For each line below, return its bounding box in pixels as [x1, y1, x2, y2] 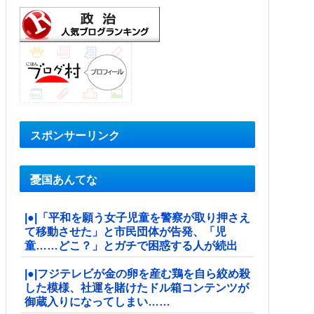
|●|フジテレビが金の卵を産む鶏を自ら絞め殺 [25, 267, 250, 280]
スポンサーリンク [30, 129, 120, 142]
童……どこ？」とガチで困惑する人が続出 [25, 239, 238, 252]
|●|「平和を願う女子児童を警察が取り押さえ [25, 211, 250, 224]
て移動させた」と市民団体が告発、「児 [25, 225, 226, 238]
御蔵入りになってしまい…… [25, 295, 170, 308]
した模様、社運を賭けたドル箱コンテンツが [25, 281, 249, 294]
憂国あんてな [30, 173, 97, 186]
